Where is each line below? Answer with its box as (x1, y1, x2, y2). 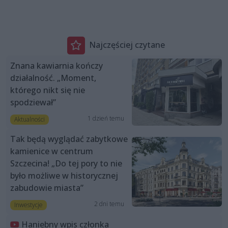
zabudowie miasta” (10, 182, 83, 194)
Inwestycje (14, 201, 43, 210)
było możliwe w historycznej (10, 170, 118, 182)
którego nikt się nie (10, 84, 85, 96)
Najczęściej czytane (89, 39, 165, 51)
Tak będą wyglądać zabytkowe (10, 133, 128, 145)
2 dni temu (94, 199, 124, 209)
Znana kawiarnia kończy (10, 60, 103, 71)
